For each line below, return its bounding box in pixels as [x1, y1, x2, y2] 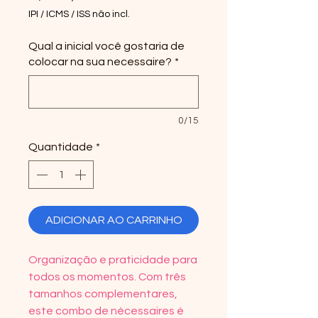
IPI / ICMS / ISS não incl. [28, 9, 130, 20]
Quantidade [28, 141, 93, 153]
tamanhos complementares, [28, 288, 177, 300]
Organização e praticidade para [28, 254, 197, 266]
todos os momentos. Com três [28, 271, 186, 283]
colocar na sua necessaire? [28, 56, 172, 68]
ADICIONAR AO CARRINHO [45, 214, 182, 226]
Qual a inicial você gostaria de [28, 40, 185, 53]
